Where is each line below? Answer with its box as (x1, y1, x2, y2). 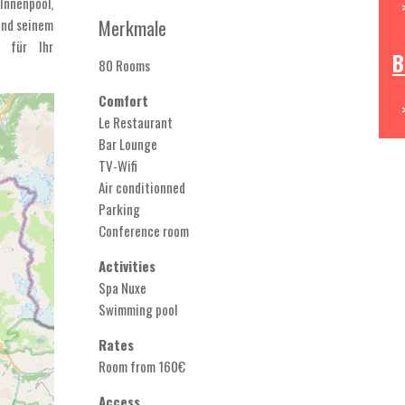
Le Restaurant (99, 112, 173, 132)
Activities (99, 256, 155, 276)
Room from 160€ (99, 356, 185, 376)
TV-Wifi (99, 155, 137, 175)
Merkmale (99, 14, 166, 42)
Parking (99, 199, 140, 219)
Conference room (99, 221, 189, 240)
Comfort (99, 90, 148, 110)
